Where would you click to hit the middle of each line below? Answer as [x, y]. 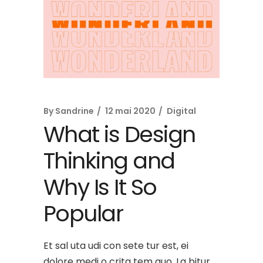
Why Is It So [100, 187]
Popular [83, 213]
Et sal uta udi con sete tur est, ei [116, 245]
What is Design [119, 134]
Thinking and [109, 160]
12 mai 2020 [130, 111]
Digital [181, 111]
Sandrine [75, 111]
